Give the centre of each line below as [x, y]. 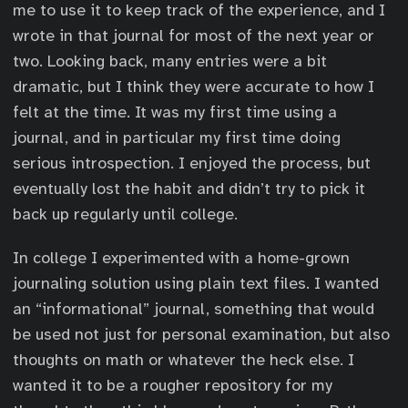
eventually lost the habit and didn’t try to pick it [189, 189]
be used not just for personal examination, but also [201, 334]
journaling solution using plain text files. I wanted [196, 283]
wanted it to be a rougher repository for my [173, 385]
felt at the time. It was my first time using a [175, 112]
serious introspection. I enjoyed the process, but [192, 163]
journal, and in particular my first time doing [177, 138]
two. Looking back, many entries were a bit [170, 61]
